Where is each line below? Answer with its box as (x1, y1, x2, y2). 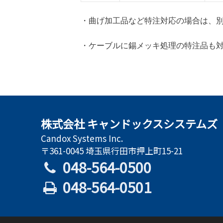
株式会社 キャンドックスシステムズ (41, 115, 218, 131)
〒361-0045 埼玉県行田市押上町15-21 (41, 144, 183, 157)
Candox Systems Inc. (41, 131, 123, 144)
